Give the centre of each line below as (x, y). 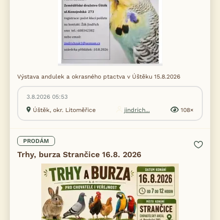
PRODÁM (36, 141)
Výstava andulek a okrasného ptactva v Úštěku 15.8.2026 (99, 77)
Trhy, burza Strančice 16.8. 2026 (79, 154)
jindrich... (137, 110)
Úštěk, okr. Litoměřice (64, 110)
